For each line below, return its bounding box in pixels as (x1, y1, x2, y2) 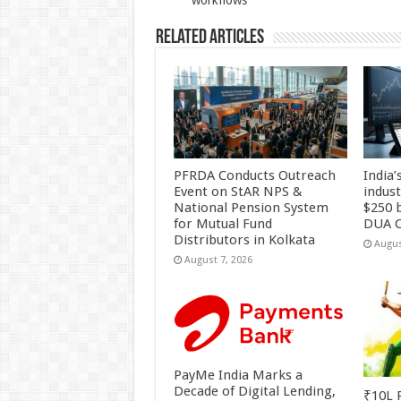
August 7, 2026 (183, 254, 252, 267)
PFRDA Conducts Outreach (173, 167, 336, 184)
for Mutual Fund (173, 216, 272, 233)
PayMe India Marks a (173, 366, 303, 383)
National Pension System (173, 200, 328, 217)
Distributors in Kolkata (173, 232, 315, 249)
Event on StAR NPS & (173, 183, 303, 200)
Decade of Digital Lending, (173, 382, 336, 399)
